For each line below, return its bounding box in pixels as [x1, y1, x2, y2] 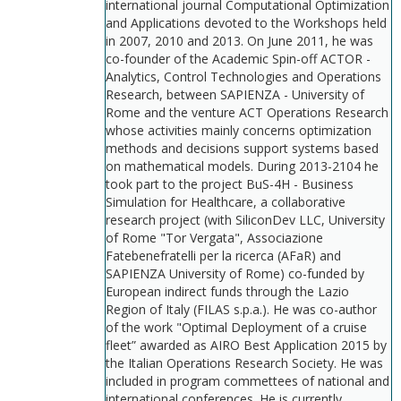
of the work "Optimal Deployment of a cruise [106, 319, 367, 336]
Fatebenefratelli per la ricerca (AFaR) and [106, 247, 341, 264]
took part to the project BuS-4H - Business [106, 175, 354, 192]
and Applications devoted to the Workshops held [106, 14, 387, 31]
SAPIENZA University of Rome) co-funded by [106, 265, 364, 282]
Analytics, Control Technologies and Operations [106, 68, 381, 85]
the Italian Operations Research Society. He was [106, 354, 383, 371]
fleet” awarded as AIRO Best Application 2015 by [106, 337, 387, 354]
